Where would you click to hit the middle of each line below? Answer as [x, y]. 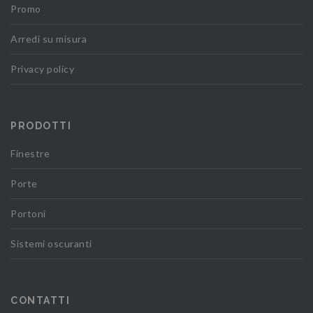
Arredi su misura [49, 38]
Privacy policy [42, 68]
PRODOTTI [41, 125]
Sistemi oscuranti [51, 243]
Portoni [28, 213]
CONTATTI [40, 300]
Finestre [30, 153]
